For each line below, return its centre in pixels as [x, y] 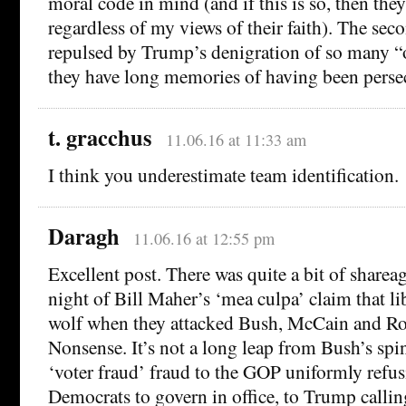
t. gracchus [100, 138]
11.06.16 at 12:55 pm [203, 239]
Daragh [84, 237]
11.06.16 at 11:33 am [236, 140]
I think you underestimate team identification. [223, 175]
